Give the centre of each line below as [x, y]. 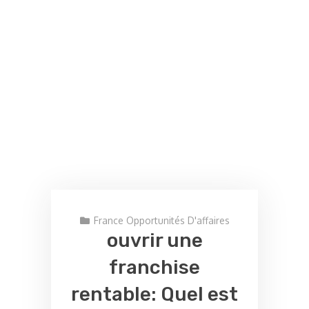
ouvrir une [154, 240]
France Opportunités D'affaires [161, 220]
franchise [154, 267]
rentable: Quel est [154, 294]
